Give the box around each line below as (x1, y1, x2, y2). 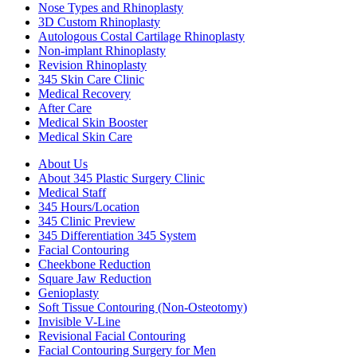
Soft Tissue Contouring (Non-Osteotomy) (38, 300, 247, 314)
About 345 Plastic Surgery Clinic (38, 171, 205, 185)
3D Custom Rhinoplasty (38, 14, 160, 29)
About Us (38, 156, 88, 171)
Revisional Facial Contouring (38, 328, 186, 343)
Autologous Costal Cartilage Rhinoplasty (38, 29, 245, 43)
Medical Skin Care (38, 129, 132, 143)
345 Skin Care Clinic (38, 72, 144, 86)
